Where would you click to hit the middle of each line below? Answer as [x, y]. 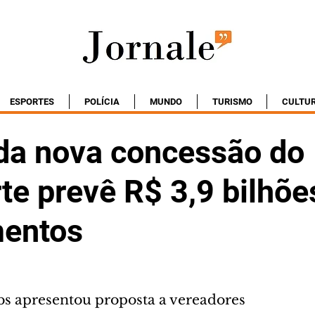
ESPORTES [32, 102]
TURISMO [232, 102]
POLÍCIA [102, 102]
